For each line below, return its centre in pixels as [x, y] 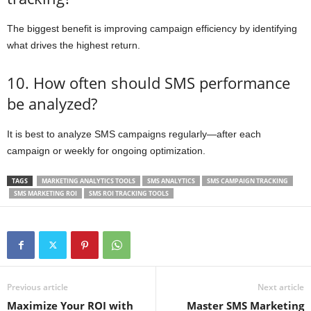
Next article [281, 287]
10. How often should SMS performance [149, 83]
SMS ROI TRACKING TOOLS [129, 194]
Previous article [37, 287]
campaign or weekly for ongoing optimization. [106, 151]
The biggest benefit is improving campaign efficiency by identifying [152, 29]
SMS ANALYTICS [171, 181]
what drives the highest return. [74, 45]
